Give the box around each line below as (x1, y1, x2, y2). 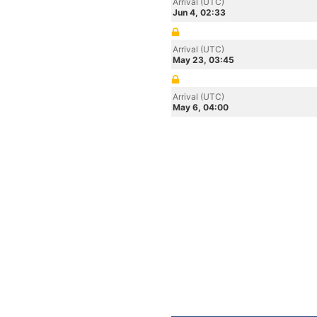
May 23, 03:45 (173, 54, 234, 65)
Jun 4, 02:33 (173, 7, 226, 18)
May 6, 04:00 (173, 102, 229, 113)
